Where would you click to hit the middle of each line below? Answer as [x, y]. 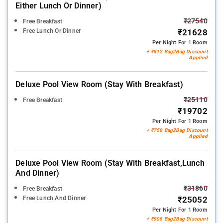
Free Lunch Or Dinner [52, 31]
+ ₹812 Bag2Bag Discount [177, 51]
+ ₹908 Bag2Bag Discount [177, 219]
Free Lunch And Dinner [55, 198]
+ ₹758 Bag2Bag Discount [177, 130]
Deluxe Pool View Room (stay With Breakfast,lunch [110, 163]
